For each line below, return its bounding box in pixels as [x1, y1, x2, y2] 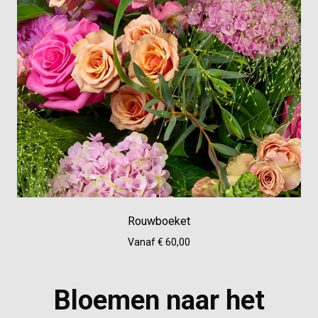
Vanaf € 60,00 [128, 236, 190, 248]
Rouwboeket [128, 214, 190, 228]
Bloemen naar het [53, 285, 265, 316]
